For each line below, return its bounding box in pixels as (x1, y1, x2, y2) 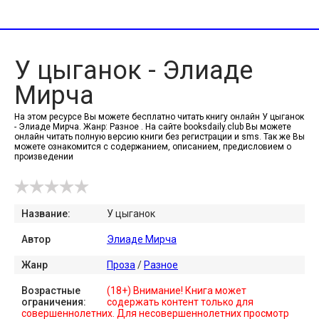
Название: (21, 208, 70, 219)
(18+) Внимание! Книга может (107, 285, 246, 296)
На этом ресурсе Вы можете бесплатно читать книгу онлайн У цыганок (14, 112, 304, 122)
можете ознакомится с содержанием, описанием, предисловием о (14, 142, 291, 152)
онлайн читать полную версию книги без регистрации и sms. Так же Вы (14, 132, 305, 142)
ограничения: (21, 296, 86, 308)
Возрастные (21, 285, 80, 296)
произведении (14, 152, 73, 162)
